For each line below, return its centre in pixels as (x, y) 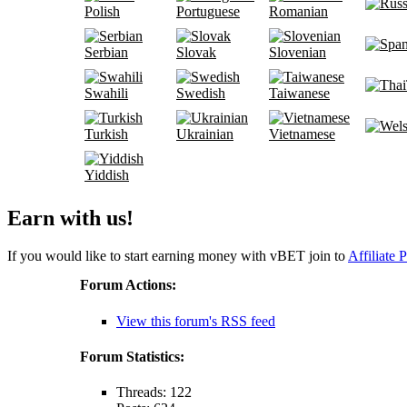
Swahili (106, 93)
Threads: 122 (154, 392)
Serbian (106, 52)
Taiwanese (299, 93)
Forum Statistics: (132, 356)
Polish (102, 11)
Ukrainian (205, 134)
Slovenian (298, 52)
